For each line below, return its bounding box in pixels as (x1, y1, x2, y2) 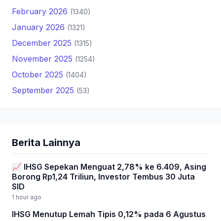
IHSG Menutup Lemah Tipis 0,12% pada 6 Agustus (12, 209, 206, 219)
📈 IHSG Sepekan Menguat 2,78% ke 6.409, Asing (12, 162, 206, 172)
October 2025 (12, 70, 66, 79)
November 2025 (12, 54, 75, 64)
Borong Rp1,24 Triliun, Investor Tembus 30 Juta (12, 172, 195, 182)
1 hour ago (12, 193, 41, 201)
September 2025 (12, 85, 76, 95)
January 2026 (12, 22, 67, 32)
